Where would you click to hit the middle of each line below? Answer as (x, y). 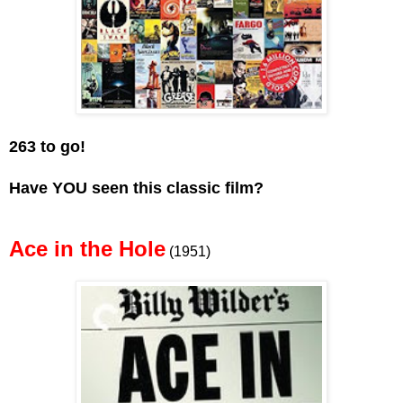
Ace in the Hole (87, 248)
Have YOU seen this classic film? (136, 188)
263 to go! (47, 146)
